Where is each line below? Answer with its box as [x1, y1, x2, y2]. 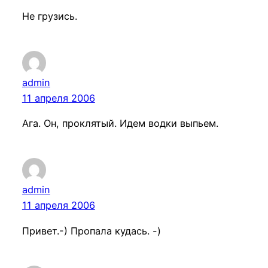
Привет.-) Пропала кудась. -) [22, 224, 161, 237]
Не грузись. [22, 10, 77, 23]
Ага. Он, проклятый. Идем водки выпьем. [22, 117, 218, 130]
